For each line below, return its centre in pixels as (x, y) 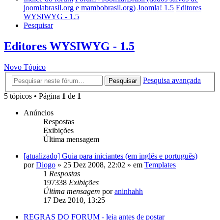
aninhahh (129, 191)
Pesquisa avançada (172, 80)
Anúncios (39, 112)
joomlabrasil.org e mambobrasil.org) (80, 8)
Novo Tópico (25, 67)
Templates (160, 165)
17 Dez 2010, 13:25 (74, 200)
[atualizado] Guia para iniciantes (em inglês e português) (110, 156)
